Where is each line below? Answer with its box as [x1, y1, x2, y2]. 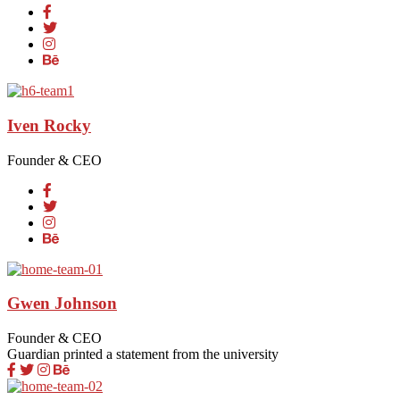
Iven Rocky [7, 115, 91, 135]
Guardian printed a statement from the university [7, 346, 279, 362]
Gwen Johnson [7, 294, 117, 313]
